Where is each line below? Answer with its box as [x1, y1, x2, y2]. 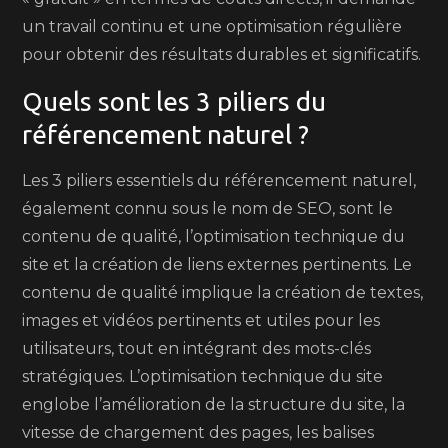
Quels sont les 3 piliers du [22, 87, 327, 116]
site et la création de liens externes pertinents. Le [22, 255, 413, 274]
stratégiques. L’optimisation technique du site [22, 367, 384, 386]
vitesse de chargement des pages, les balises [22, 423, 375, 442]
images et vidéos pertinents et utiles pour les [22, 311, 381, 330]
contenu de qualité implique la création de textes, [22, 283, 424, 302]
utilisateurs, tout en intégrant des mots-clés [22, 339, 372, 358]
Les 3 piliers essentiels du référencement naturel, [22, 171, 417, 190]
